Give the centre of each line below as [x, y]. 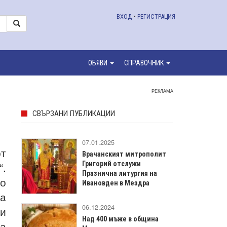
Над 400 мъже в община [120, 219]
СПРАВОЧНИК [144, 63]
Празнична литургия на [120, 173]
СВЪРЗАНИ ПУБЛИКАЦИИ [74, 113]
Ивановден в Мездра [116, 183]
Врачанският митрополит [124, 154]
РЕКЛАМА [162, 91]
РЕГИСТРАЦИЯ [156, 16]
